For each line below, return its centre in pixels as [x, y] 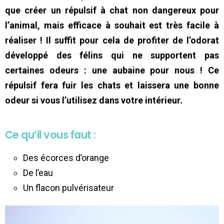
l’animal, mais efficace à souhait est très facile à [112, 25]
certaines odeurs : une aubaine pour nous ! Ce [112, 70]
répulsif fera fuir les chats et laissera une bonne [112, 85]
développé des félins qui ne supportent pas [112, 55]
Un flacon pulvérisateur [68, 187]
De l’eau [38, 172]
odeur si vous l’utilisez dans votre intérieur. [94, 100]
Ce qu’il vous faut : [50, 134]
